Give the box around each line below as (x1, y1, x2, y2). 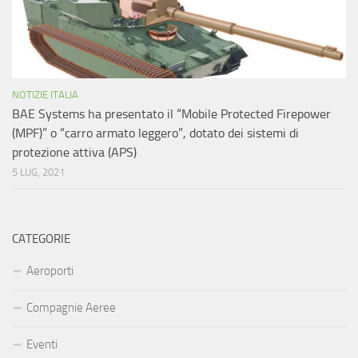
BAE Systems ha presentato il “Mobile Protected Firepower (12, 106, 331, 122)
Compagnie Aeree (26, 300, 116, 316)
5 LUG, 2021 (12, 166, 65, 179)
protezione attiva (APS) (12, 145, 137, 161)
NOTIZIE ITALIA (12, 89, 78, 101)
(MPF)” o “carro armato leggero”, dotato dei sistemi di (12, 125, 299, 141)
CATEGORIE (12, 232, 70, 247)
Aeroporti (26, 264, 74, 279)
